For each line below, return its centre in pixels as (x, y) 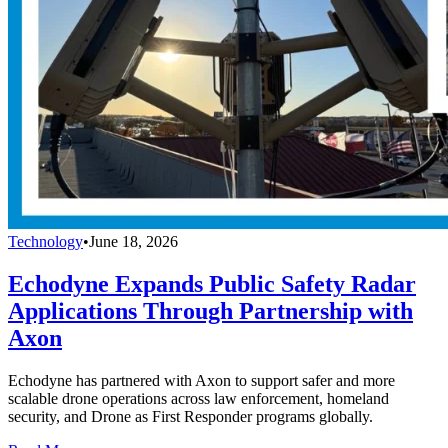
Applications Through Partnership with (210, 310)
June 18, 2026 (133, 241)
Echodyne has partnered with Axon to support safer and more (201, 380)
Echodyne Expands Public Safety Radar (212, 283)
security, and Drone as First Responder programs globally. (190, 416)
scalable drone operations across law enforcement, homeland (198, 398)
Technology (45, 241)
